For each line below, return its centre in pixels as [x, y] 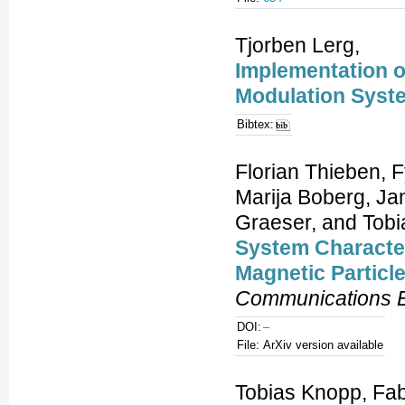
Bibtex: [255, 125]
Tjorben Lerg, [297, 46]
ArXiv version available [323, 345]
